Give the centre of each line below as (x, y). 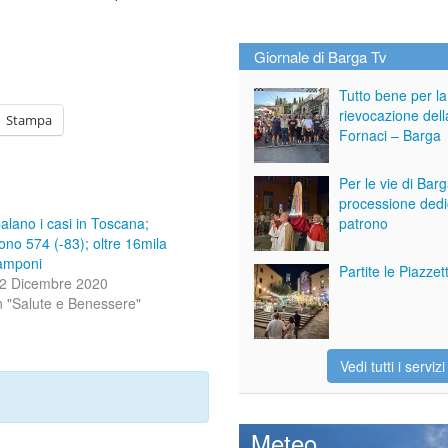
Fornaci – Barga (390, 134)
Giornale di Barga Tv (320, 56)
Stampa (29, 120)
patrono (363, 222)
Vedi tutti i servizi (392, 365)
